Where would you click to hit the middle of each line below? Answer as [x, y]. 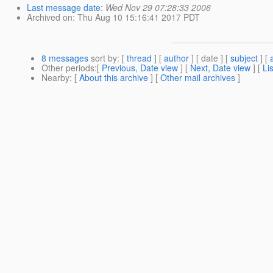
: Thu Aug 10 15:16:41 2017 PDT [136, 17]
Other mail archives [198, 77]
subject [244, 58]
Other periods [68, 67]
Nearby [55, 77]
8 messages [65, 58]
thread [139, 58]
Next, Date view [220, 67]
